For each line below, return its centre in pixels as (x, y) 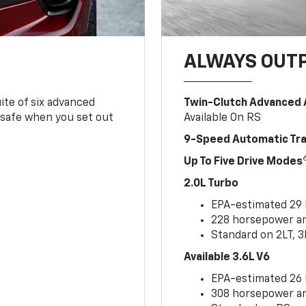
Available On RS (223, 118)
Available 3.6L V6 (227, 257)
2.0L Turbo (211, 183)
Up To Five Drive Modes (244, 162)
